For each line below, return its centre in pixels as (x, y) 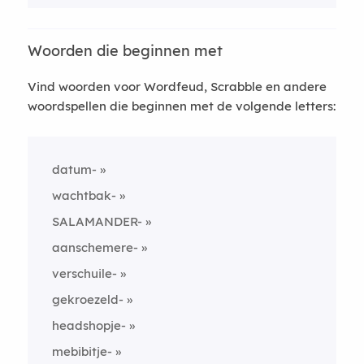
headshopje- (89, 325)
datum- (74, 169)
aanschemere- (95, 247)
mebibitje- (82, 351)
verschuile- (84, 273)
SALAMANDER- (97, 221)
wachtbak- (84, 195)
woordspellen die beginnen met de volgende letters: (181, 106)
